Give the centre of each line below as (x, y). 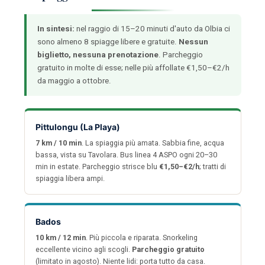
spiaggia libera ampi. (70, 179)
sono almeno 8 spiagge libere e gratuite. (108, 42)
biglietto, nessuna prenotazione (98, 55)
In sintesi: (56, 29)
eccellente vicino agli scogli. (83, 250)
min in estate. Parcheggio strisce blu (97, 167)
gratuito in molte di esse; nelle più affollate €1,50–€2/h (133, 68)
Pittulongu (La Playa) (77, 127)
